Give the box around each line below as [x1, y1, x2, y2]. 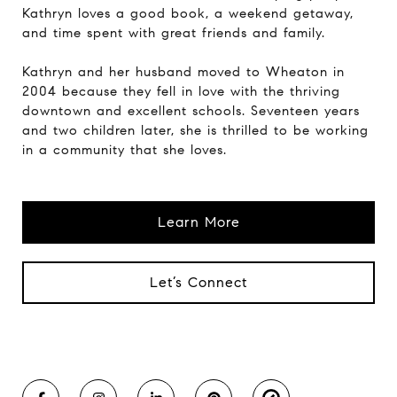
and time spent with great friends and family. [22, 25, 325, 41]
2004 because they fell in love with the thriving [22, 83, 340, 99]
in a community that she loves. [22, 142, 227, 158]
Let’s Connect [150, 274, 247, 291]
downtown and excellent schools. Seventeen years [22, 103, 360, 119]
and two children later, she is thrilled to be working [22, 122, 369, 138]
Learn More [157, 214, 240, 230]
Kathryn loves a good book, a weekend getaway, [22, 5, 354, 21]
